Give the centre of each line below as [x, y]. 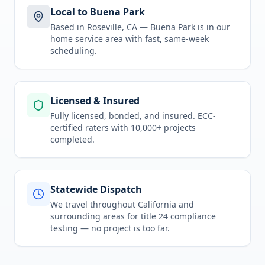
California [157, 204]
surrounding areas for [96, 216]
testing [64, 228]
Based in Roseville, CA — [100, 27]
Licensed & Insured [95, 101]
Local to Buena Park [98, 12]
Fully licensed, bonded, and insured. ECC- [133, 116]
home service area [87, 39]
